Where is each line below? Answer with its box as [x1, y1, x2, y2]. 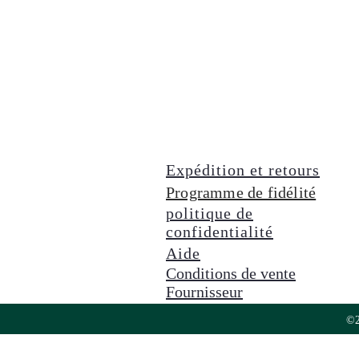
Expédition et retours [166, 161, 320, 179]
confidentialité [166, 223, 273, 241]
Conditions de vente [166, 264, 296, 283]
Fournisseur [166, 283, 243, 301]
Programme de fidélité [166, 184, 317, 202]
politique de [166, 204, 253, 223]
